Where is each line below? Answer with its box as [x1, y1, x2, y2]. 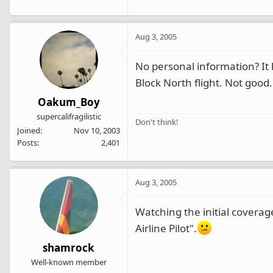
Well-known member [30, 257, 107, 268]
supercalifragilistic [36, 111, 101, 122]
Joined [17, 125, 40, 136]
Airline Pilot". [135, 221, 197, 235]
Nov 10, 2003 [74, 125, 120, 136]
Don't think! [135, 116, 179, 127]
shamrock [43, 241, 94, 255]
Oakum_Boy [37, 95, 100, 110]
